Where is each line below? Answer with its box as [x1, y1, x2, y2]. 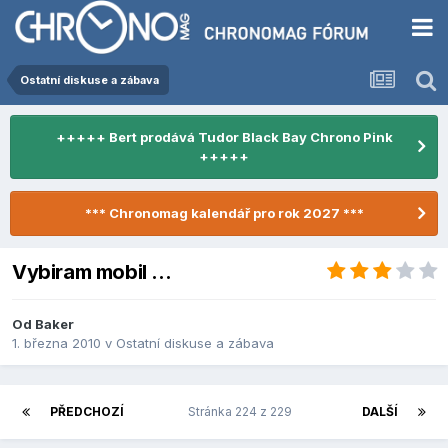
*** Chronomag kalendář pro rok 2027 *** [84, 205, 364, 221]
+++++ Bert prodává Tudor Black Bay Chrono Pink [55, 129, 393, 145]
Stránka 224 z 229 [188, 404, 298, 420]
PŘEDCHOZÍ [50, 404, 124, 420]
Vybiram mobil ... [12, 260, 172, 285]
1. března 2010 [12, 335, 105, 352]
